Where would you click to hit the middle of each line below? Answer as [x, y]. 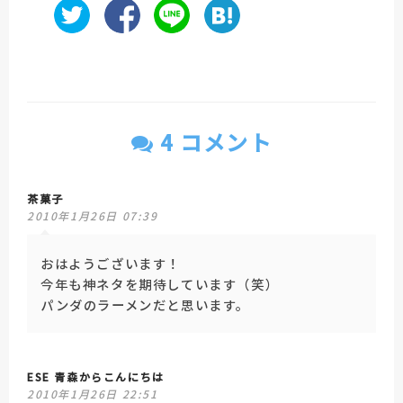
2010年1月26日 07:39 [93, 216]
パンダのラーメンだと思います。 [145, 305]
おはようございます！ [111, 264]
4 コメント [213, 142]
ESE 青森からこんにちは [96, 377]
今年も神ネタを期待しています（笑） [160, 284]
